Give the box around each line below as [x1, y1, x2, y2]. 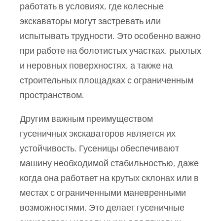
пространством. [20, 89, 84, 100]
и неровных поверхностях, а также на [20, 59, 173, 71]
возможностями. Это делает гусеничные [20, 201, 184, 213]
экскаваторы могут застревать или [20, 15, 161, 26]
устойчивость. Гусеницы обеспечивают [20, 142, 179, 153]
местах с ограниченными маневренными [20, 186, 186, 198]
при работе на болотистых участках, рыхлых [20, 44, 201, 56]
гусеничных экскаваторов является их [20, 127, 176, 139]
